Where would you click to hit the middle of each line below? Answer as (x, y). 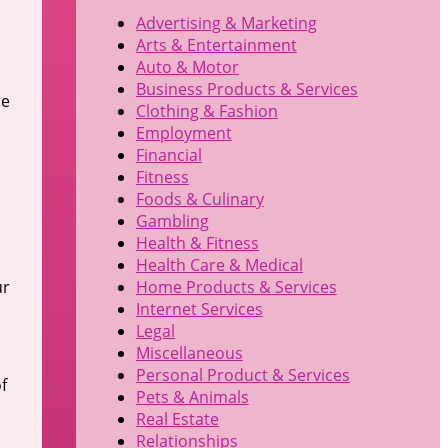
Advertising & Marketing (226, 23)
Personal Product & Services (242, 375)
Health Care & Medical (219, 265)
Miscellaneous (189, 353)
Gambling (172, 221)
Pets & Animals (192, 397)
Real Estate (177, 419)
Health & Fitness (197, 243)
